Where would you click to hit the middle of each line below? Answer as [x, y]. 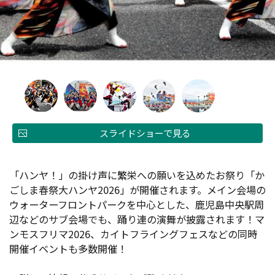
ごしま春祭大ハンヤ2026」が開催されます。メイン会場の [137, 190]
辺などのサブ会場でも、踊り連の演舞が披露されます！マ [137, 219]
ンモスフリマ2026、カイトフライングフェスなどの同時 [133, 234]
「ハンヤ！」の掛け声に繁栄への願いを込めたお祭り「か [137, 175]
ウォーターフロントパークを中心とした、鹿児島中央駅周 [137, 204]
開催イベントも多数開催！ [68, 249]
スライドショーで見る [145, 133]
